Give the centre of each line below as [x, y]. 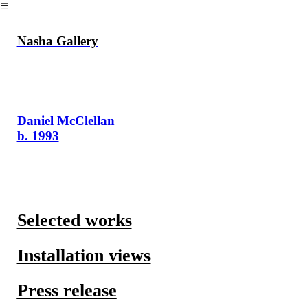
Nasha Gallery [57, 41]
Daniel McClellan [67, 121]
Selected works [74, 220]
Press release [67, 290]
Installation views [84, 255]
